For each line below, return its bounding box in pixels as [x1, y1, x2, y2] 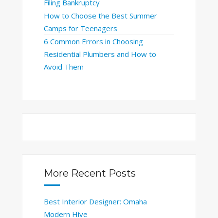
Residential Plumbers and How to [43, 49, 156, 59]
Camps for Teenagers [43, 23, 117, 34]
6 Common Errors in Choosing [43, 36, 143, 47]
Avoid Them [43, 62, 84, 72]
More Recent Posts [43, 167, 136, 179]
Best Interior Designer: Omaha [43, 196, 147, 206]
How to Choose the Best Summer [43, 11, 157, 21]
